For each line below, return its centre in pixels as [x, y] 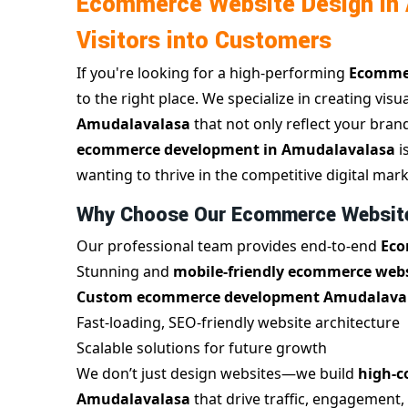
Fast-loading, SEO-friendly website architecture [238, 323]
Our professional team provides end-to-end [229, 246]
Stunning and [125, 272]
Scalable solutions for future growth [202, 348]
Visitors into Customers [204, 41]
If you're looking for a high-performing [213, 73]
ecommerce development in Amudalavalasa [236, 150]
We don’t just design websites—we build [217, 374]
